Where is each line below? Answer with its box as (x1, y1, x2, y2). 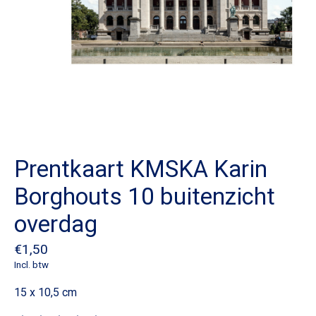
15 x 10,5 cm (14, 285, 77, 299)
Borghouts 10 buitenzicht (14, 183, 275, 211)
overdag (14, 210, 97, 238)
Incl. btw (14, 259, 49, 270)
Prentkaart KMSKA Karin (14, 155, 267, 183)
